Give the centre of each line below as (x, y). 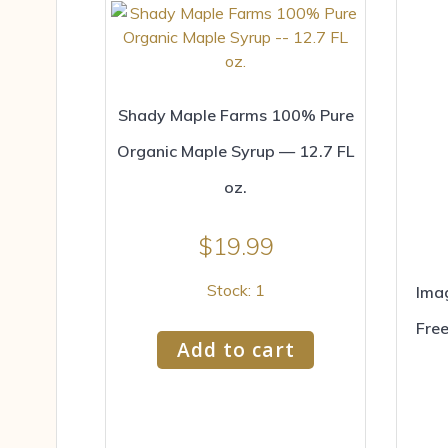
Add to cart (235, 349)
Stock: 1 (235, 290)
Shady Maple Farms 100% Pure (235, 115)
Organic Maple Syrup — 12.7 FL (235, 151)
